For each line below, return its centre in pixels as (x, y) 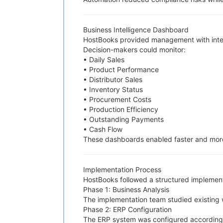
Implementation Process (122, 169)
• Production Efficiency (121, 109)
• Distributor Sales (113, 79)
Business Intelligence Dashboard (136, 30)
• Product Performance (121, 69)
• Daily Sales (104, 59)
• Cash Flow (103, 129)
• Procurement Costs (117, 99)
